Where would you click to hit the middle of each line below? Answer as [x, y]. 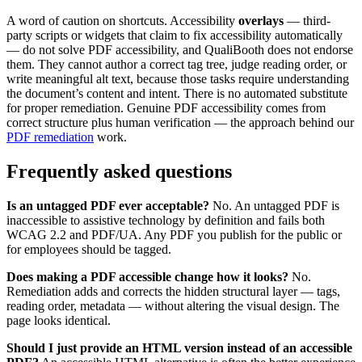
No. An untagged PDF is [274, 205]
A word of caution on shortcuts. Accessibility [122, 20]
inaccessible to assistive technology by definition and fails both [166, 220]
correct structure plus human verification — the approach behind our [180, 122]
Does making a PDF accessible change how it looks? [147, 276]
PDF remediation [50, 137]
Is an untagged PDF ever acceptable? [108, 205]
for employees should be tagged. [89, 249]
